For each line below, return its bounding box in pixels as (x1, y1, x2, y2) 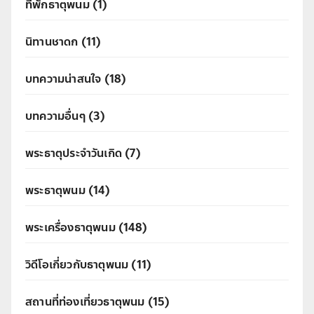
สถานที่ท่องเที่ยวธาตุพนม (25, 293, 145, 311)
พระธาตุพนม (25, 182, 86, 200)
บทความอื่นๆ (25, 107, 86, 125)
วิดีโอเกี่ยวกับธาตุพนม (25, 256, 129, 274)
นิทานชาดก (25, 33, 78, 51)
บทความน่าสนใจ (25, 70, 102, 88)
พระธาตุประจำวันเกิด (25, 144, 122, 163)
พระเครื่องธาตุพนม (25, 219, 116, 237)
